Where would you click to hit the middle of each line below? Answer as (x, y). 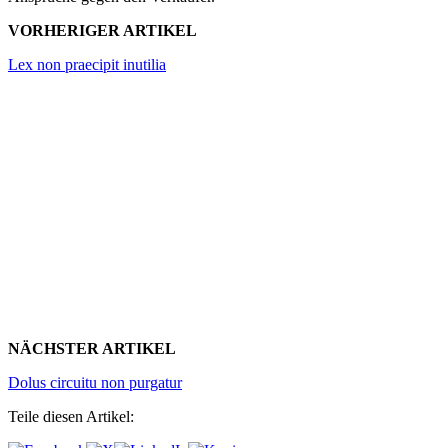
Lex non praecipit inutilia (87, 65)
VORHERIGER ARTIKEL (102, 31)
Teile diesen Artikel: (71, 417)
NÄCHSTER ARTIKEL (92, 349)
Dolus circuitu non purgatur (95, 383)
